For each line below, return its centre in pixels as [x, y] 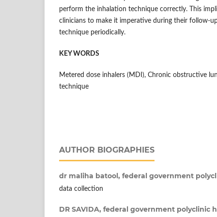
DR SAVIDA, [81, 209]
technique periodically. [92, 33]
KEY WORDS [79, 54]
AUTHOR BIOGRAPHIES [107, 150]
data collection [81, 189]
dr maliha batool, [91, 176]
